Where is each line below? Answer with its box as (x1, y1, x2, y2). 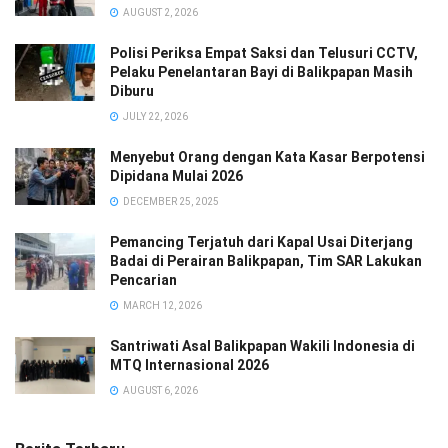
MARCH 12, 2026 (121, 299, 202, 311)
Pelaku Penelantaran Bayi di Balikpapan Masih (110, 63, 413, 80)
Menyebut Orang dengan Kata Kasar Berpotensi (110, 148, 425, 165)
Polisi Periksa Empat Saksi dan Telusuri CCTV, (110, 44, 418, 61)
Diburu (110, 82, 154, 99)
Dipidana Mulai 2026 (110, 167, 243, 184)
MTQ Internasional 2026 (110, 356, 269, 373)
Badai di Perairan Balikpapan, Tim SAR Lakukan (110, 252, 422, 269)
